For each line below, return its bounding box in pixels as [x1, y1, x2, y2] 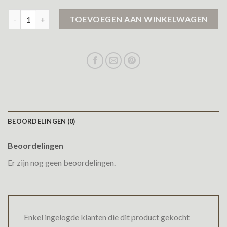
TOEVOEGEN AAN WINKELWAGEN [69, 14, 208, 24]
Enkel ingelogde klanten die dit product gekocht [24, 212, 190, 222]
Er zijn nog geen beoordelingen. [8, 158, 116, 168]
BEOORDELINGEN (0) [8, 117, 75, 126]
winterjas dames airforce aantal [8, 10, 118, 19]
